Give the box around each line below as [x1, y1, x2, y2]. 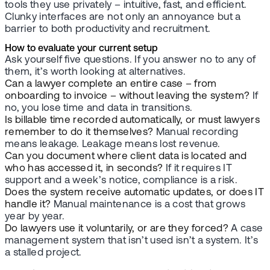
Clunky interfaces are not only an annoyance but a [5, 12, 241, 22]
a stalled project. [5, 248, 82, 259]
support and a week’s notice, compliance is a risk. [5, 175, 238, 186]
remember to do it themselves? [5, 127, 154, 138]
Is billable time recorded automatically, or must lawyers [5, 115, 260, 126]
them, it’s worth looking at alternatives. [5, 67, 186, 78]
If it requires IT [165, 163, 233, 174]
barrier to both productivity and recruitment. [5, 24, 211, 34]
